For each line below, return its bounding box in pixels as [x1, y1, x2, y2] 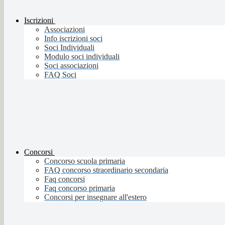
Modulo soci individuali [44, 52, 120, 61]
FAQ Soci [44, 70, 76, 79]
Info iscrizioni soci [44, 34, 102, 43]
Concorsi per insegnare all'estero [44, 193, 147, 202]
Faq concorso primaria [44, 184, 115, 193]
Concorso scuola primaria [44, 157, 125, 166]
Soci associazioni [44, 61, 98, 70]
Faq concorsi [44, 175, 85, 184]
